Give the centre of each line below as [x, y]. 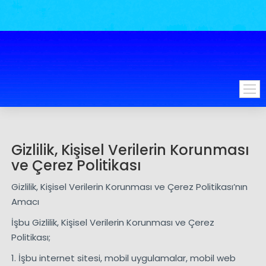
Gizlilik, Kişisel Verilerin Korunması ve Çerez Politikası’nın [129, 187]
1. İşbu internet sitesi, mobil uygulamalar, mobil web [123, 258]
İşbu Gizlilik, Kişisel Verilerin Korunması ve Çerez [113, 223]
